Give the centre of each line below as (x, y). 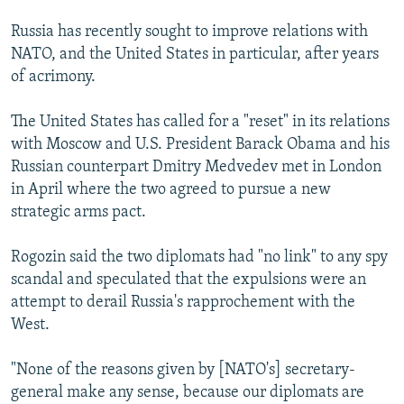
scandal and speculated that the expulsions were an (188, 280)
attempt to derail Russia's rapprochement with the (183, 303)
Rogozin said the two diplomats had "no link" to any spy (199, 258)
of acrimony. (53, 78)
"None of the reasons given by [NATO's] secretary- (183, 371)
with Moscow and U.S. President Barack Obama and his (200, 145)
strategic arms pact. (78, 213)
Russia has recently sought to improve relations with (189, 32)
